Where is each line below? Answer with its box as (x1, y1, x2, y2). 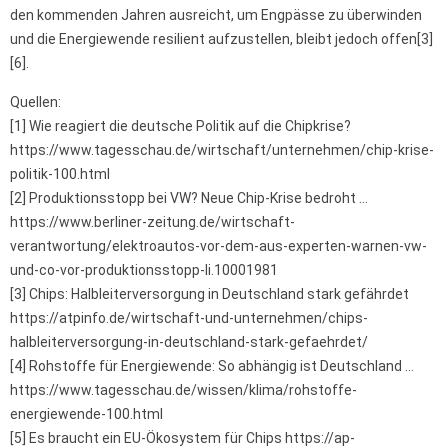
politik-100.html (10, 166, 110, 183)
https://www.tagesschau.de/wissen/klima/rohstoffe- (10, 382, 357, 399)
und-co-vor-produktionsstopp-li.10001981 (10, 262, 278, 279)
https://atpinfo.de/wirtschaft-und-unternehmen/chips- (10, 310, 368, 327)
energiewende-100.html (10, 406, 163, 423)
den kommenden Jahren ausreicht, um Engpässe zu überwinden (10, 7, 422, 24)
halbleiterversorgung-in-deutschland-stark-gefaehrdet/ (10, 334, 368, 351)
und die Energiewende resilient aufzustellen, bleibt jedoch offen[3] (10, 31, 433, 48)
